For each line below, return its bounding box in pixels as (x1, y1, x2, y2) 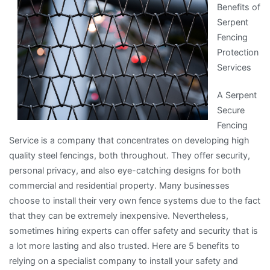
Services (216, 62, 251, 73)
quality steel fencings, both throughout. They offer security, (9, 149, 250, 160)
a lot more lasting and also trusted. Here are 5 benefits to (9, 240, 240, 251)
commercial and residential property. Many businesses (9, 180, 230, 190)
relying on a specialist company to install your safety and (9, 255, 238, 266)
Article (67, 18, 93, 29)
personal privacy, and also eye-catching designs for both (9, 165, 241, 175)
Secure (216, 104, 245, 115)
